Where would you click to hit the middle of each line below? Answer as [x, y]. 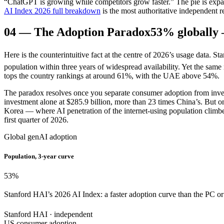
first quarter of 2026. [36, 119]
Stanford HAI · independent [48, 214]
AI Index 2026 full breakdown [52, 10]
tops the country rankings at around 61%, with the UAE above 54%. [112, 75]
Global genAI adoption [40, 136]
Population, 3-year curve [39, 156]
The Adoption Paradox [92, 32]
